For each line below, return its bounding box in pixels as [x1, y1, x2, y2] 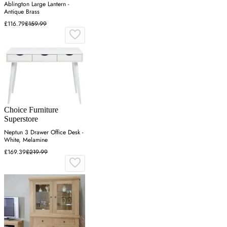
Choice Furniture [4, 105, 58, 115]
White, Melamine [4, 135, 48, 145]
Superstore [4, 115, 38, 124]
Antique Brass [4, 7, 40, 17]
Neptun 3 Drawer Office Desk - [4, 128, 84, 137]
